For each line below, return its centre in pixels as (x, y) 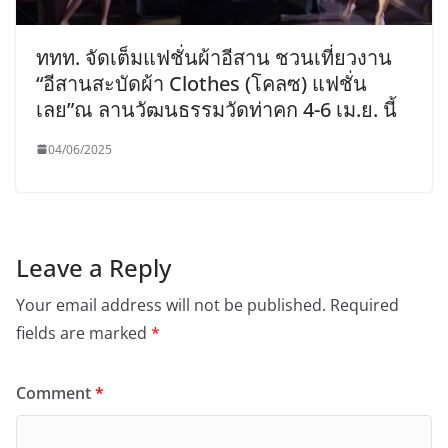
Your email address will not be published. (171, 304)
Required (364, 304)
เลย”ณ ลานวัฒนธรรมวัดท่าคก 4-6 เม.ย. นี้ (216, 109)
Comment (55, 392)
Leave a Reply (93, 267)
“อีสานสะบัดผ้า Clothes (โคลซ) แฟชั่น (201, 83)
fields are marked (83, 332)
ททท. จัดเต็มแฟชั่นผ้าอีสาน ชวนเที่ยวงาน (214, 57)
